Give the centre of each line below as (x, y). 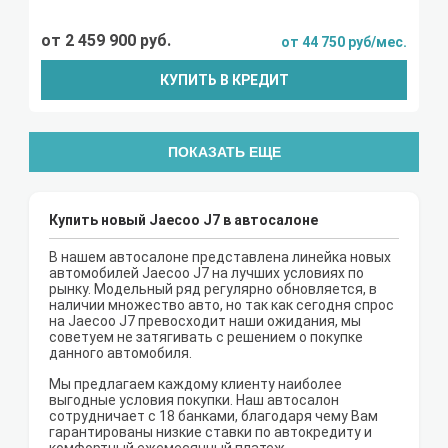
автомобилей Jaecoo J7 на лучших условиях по (206, 273)
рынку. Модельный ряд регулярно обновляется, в (213, 289)
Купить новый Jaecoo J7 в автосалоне (183, 220)
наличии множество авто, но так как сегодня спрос (221, 305)
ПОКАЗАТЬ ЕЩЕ (224, 152)
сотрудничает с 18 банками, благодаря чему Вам (213, 416)
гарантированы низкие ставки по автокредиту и (210, 432)
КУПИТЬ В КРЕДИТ (224, 80)
